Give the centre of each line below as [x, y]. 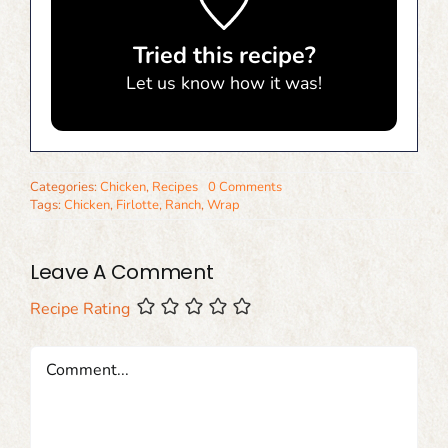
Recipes [174, 187]
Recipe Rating [79, 308]
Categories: [64, 187]
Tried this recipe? [224, 55]
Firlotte [137, 205]
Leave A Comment [121, 272]
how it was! [273, 83]
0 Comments [244, 187]
